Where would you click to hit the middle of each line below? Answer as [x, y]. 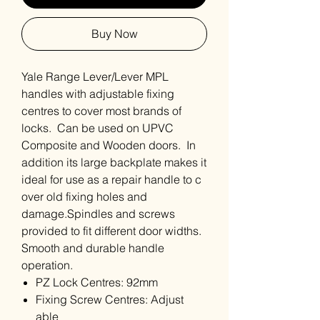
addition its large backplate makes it [114, 162]
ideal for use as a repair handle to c [111, 179]
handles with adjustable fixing [98, 94]
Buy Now [114, 34]
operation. [47, 265]
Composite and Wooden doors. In [109, 145]
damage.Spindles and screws [98, 214]
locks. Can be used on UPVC [97, 128]
